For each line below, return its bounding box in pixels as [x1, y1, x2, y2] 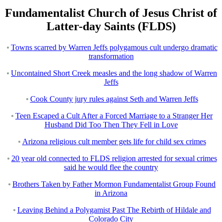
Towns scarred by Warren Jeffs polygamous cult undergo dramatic [10, 43, 218, 52]
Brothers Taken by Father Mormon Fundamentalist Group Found [12, 180, 216, 189]
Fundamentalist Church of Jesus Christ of [5, 6, 217, 20]
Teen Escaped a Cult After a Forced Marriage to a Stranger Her [15, 111, 213, 120]
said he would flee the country [64, 163, 158, 172]
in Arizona [95, 189, 127, 198]
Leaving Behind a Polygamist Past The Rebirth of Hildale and [17, 206, 211, 215]
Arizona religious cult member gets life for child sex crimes [22, 137, 206, 146]
